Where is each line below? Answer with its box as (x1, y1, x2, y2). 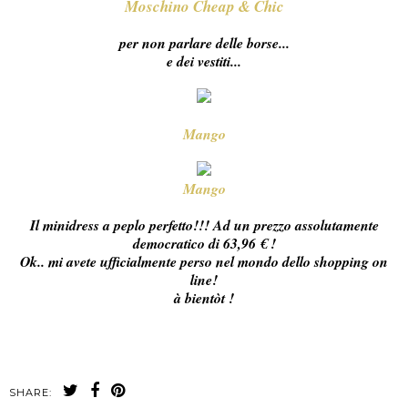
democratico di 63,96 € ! (132, 232, 276, 253)
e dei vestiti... (167, 50, 241, 71)
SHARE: (9, 385, 52, 399)
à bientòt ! (174, 287, 234, 308)
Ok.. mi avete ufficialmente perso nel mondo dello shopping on (20, 250, 388, 271)
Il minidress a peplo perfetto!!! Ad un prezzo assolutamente (29, 214, 379, 235)
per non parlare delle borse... (118, 32, 290, 53)
